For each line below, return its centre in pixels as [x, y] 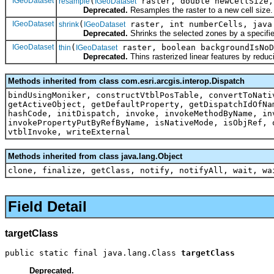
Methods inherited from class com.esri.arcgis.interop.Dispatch [126, 81]
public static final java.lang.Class [93, 253]
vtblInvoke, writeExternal [69, 131]
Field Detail [47, 207]
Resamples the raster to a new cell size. [200, 10]
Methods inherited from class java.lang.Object [95, 156]
